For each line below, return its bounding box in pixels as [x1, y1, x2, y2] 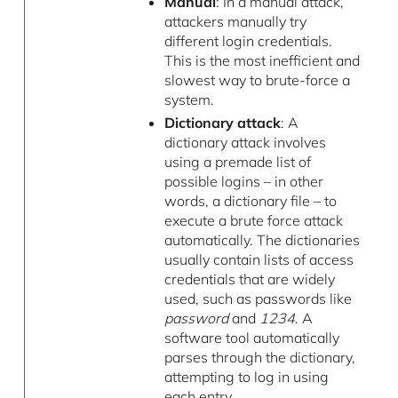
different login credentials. [163, 31, 332, 50]
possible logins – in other [163, 172, 323, 191]
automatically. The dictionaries [163, 231, 360, 250]
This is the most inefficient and [163, 51, 360, 69]
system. [163, 90, 214, 108]
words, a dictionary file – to [163, 192, 337, 211]
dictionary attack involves [163, 133, 326, 152]
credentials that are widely [163, 270, 335, 289]
